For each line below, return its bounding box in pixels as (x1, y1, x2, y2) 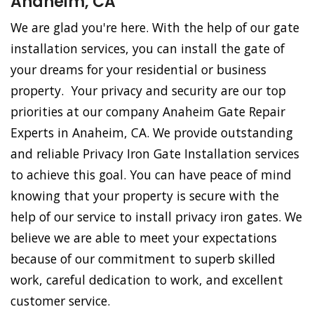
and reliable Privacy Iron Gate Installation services (11, 145, 299, 163)
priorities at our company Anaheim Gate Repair (11, 103, 285, 121)
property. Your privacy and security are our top (11, 82, 286, 100)
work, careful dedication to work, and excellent (11, 271, 283, 289)
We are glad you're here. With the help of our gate (11, 19, 299, 36)
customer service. (11, 292, 110, 310)
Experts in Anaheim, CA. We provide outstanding (11, 124, 293, 142)
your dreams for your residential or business (11, 61, 266, 78)
